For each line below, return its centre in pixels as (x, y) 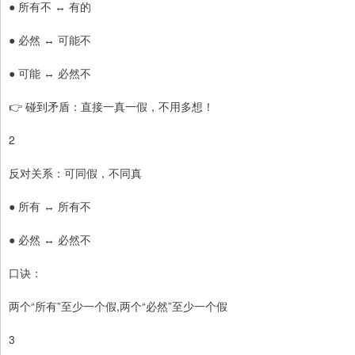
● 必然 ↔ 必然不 (50, 240)
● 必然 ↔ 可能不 (50, 40)
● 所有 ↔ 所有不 (50, 206)
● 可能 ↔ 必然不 (50, 73)
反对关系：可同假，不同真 (75, 173)
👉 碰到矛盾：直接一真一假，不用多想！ (111, 107)
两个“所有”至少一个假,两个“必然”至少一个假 (118, 306)
